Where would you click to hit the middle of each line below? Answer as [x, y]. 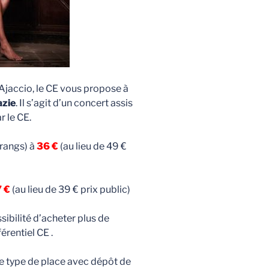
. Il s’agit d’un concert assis [74, 103]
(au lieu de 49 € [92, 146]
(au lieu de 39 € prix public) [70, 189]
